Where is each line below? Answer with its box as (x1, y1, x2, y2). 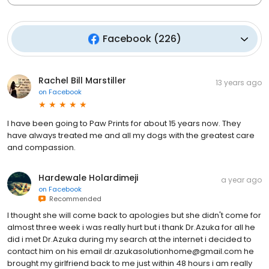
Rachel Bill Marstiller (38, 74, 126, 87)
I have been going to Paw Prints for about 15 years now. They (7, 118, 241, 130)
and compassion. (7, 142, 76, 154)
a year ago (221, 175, 262, 186)
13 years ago (216, 77, 262, 88)
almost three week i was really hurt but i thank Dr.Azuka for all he (7, 222, 255, 234)
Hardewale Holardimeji (38, 172, 138, 184)
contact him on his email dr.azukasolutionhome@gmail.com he (7, 246, 254, 258)
